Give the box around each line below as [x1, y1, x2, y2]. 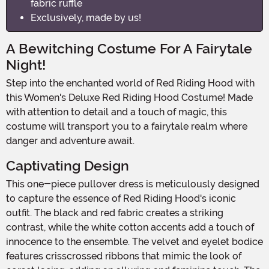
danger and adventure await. [6, 134, 134, 147]
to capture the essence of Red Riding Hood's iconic [6, 192, 236, 204]
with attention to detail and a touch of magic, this [6, 106, 227, 118]
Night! [6, 56, 46, 73]
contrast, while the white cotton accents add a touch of [6, 221, 254, 233]
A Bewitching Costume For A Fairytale [6, 40, 252, 57]
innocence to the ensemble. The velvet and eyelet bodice [6, 235, 263, 247]
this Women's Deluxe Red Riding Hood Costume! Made [6, 91, 253, 103]
